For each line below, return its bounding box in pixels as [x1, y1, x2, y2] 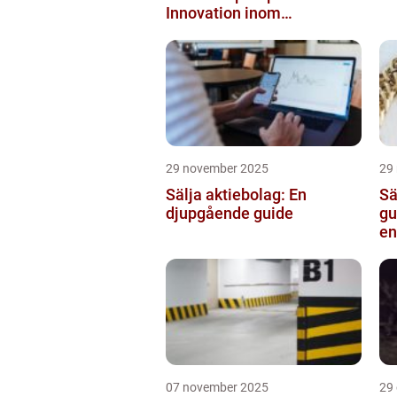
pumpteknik [166, 21, 250, 41]
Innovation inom [166, 3, 281, 22]
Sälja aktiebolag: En [166, 184, 307, 204]
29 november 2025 [166, 160, 269, 175]
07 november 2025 [166, 379, 269, 394]
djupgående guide [166, 203, 293, 222]
